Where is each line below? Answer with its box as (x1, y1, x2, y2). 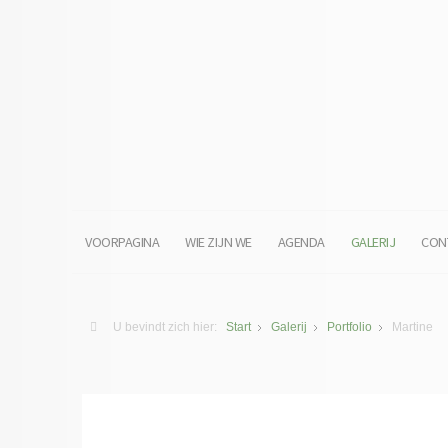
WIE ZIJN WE (185, 233, 252, 251)
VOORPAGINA (85, 233, 159, 251)
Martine (392, 321, 433, 333)
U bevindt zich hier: (110, 321, 226, 333)
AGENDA (277, 233, 325, 251)
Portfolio (327, 321, 372, 333)
